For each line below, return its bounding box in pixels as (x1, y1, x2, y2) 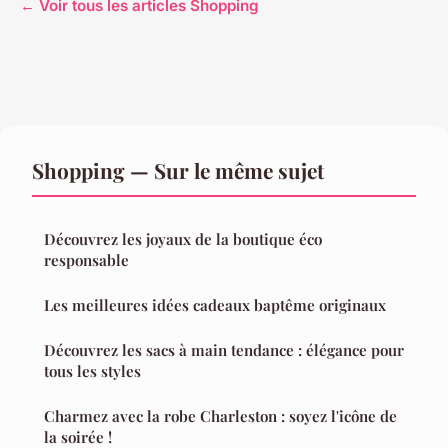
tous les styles (44, 361, 141, 382)
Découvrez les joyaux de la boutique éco (44, 229, 322, 250)
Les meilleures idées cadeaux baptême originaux (44, 295, 386, 316)
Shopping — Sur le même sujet (32, 156, 324, 185)
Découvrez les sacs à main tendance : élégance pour (44, 340, 404, 361)
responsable (44, 250, 129, 271)
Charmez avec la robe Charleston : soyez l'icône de (44, 406, 397, 427)
